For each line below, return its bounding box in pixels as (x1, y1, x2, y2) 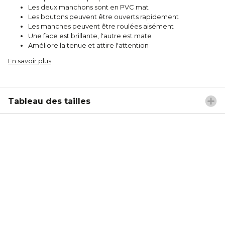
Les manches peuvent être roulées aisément (28, 22, 174, 30)
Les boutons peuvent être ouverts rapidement (28, 12, 179, 21)
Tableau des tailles (8, 96, 90, 106)
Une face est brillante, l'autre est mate (28, 31, 152, 40)
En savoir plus (8, 56, 51, 65)
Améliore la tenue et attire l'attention (28, 41, 149, 49)
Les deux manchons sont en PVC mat (28, 3, 149, 11)
